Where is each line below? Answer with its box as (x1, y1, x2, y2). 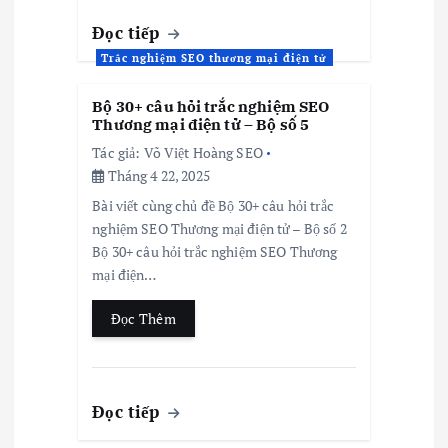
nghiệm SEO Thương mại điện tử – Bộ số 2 (92, 219, 347, 239)
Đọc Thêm (110, 309, 176, 329)
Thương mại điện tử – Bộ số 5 (92, 114, 310, 134)
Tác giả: (92, 143, 144, 162)
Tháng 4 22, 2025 (104, 166, 210, 185)
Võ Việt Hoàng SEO (143, 143, 263, 162)
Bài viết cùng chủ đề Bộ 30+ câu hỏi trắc (92, 196, 334, 216)
